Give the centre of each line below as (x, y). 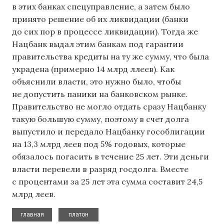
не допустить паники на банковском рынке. (100, 94)
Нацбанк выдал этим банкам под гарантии (98, 44)
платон (78, 214)
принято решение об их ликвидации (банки (100, 19)
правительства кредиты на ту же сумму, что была (110, 57)
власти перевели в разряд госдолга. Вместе (100, 169)
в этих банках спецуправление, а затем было (101, 7)
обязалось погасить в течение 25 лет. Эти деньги (110, 157)
